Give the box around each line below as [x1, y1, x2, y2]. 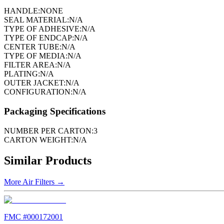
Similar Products [4, 154, 91, 167]
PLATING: [4, 69, 40, 78]
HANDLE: [4, 6, 40, 15]
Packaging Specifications [4, 105, 105, 116]
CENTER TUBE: [4, 42, 61, 51]
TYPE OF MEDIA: [4, 51, 67, 60]
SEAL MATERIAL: [4, 15, 69, 24]
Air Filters [22, 177, 54, 186]
